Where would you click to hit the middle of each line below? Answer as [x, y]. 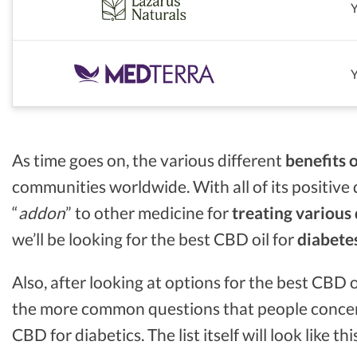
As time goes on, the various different [149, 160]
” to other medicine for [149, 212]
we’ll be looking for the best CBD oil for [155, 239]
